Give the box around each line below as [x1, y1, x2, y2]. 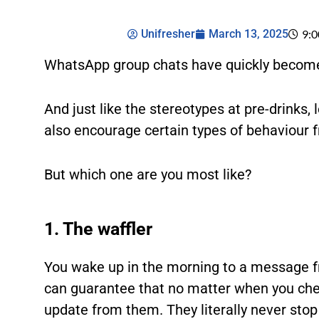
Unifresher [141, 27, 196, 41]
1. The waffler [44, 219, 153, 239]
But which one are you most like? [44, 166, 252, 183]
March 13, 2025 [209, 27, 289, 41]
